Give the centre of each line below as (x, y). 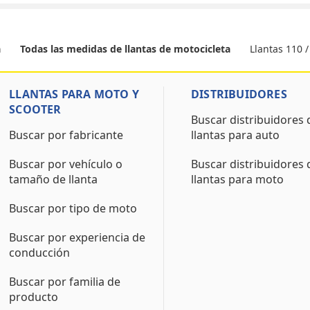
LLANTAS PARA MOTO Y (74, 94)
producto (34, 297)
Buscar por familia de (65, 282)
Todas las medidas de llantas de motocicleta (126, 49)
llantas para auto (235, 135)
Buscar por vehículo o (66, 164)
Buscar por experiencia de (77, 237)
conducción (40, 253)
